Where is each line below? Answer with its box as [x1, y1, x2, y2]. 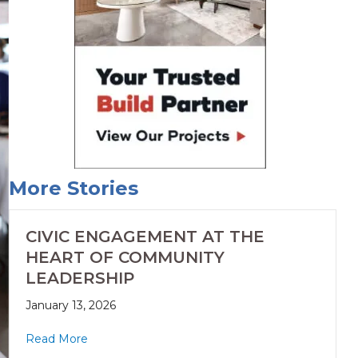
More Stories [8, 177, 138, 201]
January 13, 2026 [25, 298, 116, 313]
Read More [25, 332, 88, 347]
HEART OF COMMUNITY [25, 248, 225, 268]
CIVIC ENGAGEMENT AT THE [25, 227, 265, 247]
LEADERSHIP [25, 268, 134, 288]
